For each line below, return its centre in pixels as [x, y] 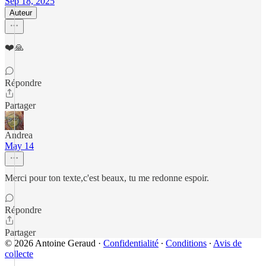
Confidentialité [131, 243]
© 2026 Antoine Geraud [50, 243]
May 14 [19, 146]
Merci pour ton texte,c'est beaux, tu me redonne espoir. [107, 178]
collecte [19, 254]
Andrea [19, 135]
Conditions [186, 243]
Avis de [227, 243]
